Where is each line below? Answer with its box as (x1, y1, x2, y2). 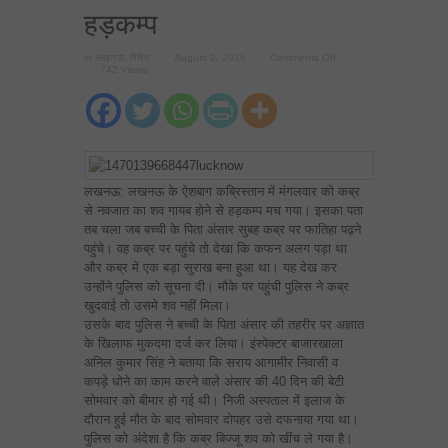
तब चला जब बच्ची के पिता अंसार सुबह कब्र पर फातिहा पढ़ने (84, 222, 361, 237)
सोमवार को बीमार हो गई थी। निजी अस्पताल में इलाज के (84, 393, 345, 408)
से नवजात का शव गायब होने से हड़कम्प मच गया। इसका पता (84, 203, 363, 218)
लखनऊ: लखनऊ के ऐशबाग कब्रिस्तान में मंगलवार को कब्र (84, 184, 360, 199)
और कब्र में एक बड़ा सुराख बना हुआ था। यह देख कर (84, 260, 337, 275)
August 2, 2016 (174, 52, 246, 63)
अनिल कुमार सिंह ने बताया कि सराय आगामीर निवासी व (84, 355, 338, 370)
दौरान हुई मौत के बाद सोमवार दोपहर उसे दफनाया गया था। (84, 412, 359, 427)
